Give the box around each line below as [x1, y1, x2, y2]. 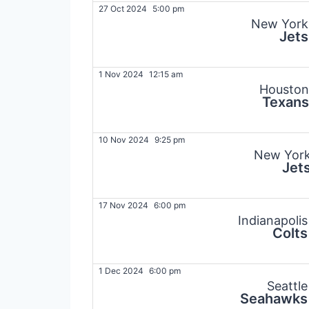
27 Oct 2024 [99, 3, 147, 14]
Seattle [266, 279, 308, 294]
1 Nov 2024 [99, 69, 143, 80]
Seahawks [239, 290, 308, 308]
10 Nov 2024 [99, 134, 149, 146]
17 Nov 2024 [99, 200, 148, 211]
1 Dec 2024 [99, 266, 143, 277]
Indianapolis [237, 213, 308, 228]
